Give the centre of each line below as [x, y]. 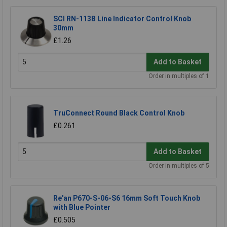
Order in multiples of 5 [179, 165]
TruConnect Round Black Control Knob [119, 113]
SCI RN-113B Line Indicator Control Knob [122, 18]
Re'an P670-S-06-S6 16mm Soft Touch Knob [127, 198]
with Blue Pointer [82, 207]
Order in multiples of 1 [179, 76]
